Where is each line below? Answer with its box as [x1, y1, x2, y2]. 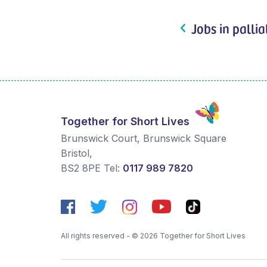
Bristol [61, 147, 89, 160]
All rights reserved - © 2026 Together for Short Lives [61, 231, 246, 241]
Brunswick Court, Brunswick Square [61, 132, 226, 145]
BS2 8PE [61, 162, 101, 175]
